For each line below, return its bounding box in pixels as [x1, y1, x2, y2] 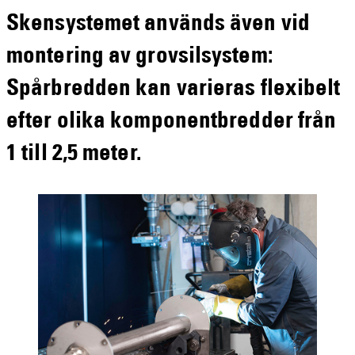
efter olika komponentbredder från [6, 110, 337, 134]
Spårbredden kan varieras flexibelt [6, 78, 341, 101]
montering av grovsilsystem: [6, 45, 273, 69]
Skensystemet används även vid [6, 13, 310, 36]
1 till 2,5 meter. [6, 143, 141, 166]
